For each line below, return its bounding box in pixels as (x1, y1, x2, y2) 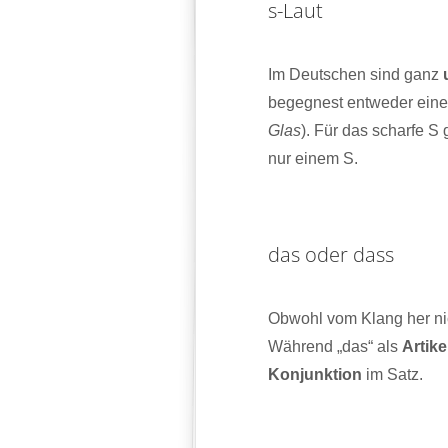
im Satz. (361, 365, 423, 383)
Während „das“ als (267, 337, 402, 355)
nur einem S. (267, 149, 358, 167)
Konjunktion (267, 365, 362, 383)
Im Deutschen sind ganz (267, 65, 443, 83)
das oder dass (267, 240, 394, 268)
